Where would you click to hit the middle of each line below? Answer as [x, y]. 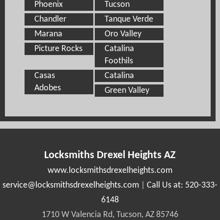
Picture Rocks [58, 49]
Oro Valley [123, 34]
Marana [48, 34]
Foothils [119, 61]
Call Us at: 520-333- [182, 185]
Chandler [50, 19]
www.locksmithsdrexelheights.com [110, 170]
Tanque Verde [129, 19]
